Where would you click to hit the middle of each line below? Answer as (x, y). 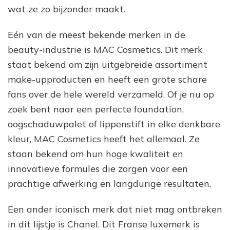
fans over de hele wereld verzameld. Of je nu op (111, 94)
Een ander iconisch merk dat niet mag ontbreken (115, 209)
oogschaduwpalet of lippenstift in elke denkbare (114, 124)
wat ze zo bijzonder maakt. (66, 9)
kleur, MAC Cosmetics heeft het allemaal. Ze (104, 139)
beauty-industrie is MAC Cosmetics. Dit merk (105, 50)
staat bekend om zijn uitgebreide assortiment (108, 64)
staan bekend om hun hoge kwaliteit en (95, 154)
